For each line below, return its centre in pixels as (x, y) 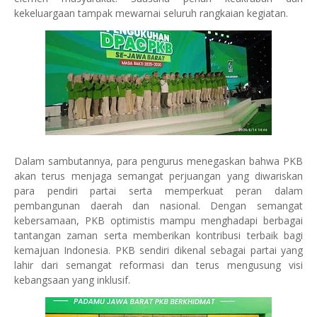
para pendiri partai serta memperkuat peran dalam (158, 191)
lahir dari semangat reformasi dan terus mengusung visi (158, 265)
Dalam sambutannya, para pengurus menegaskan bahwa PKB (158, 161)
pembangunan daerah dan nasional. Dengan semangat (158, 206)
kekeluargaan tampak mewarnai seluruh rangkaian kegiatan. (151, 13)
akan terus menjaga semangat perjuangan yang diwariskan (158, 176)
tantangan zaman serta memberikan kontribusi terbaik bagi (158, 235)
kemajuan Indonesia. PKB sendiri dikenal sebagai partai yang (158, 250)
